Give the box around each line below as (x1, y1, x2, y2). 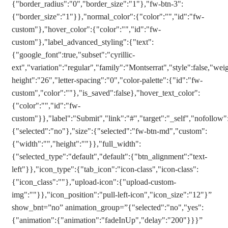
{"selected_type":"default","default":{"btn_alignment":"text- (12, 152, 207, 161)
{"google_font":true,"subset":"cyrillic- (12, 50, 135, 59)
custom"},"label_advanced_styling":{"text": (12, 38, 154, 46)
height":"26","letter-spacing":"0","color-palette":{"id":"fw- (12, 76, 203, 84)
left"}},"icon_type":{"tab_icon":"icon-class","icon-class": (12, 165, 198, 174)
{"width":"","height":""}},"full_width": (12, 139, 141, 148)
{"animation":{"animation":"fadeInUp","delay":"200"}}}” (12, 216, 203, 224)
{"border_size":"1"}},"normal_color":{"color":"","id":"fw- (12, 12, 204, 21)
